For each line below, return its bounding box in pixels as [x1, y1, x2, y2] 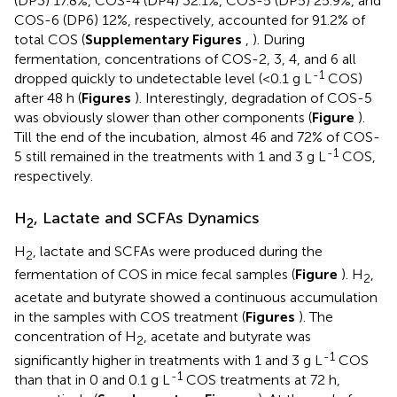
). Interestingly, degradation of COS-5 [135, 90, 372, 107]
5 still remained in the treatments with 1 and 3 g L [14, 148, 326, 166]
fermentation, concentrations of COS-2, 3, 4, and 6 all [14, 51, 356, 68]
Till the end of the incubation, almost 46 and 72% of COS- [14, 128, 380, 146]
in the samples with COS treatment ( [14, 308, 245, 326]
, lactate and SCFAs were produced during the [33, 243, 323, 261]
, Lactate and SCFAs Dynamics [34, 208, 259, 229]
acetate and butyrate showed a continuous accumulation [14, 289, 378, 307]
